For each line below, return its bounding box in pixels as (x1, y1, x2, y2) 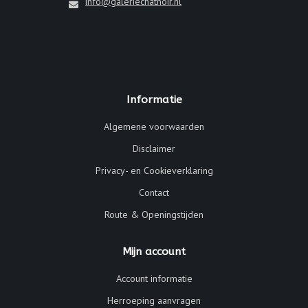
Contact (139, 186, 169, 199)
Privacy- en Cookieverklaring (95, 164, 213, 177)
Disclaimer (133, 142, 175, 155)
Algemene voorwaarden (104, 120, 204, 133)
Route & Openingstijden (104, 208, 203, 221)
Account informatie (115, 272, 192, 285)
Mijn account (122, 245, 186, 258)
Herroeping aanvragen (107, 294, 201, 307)
